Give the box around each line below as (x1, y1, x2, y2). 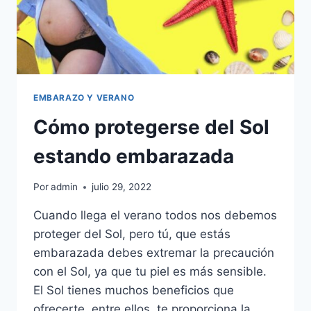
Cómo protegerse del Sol (33, 115, 269, 139)
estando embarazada (33, 144, 234, 168)
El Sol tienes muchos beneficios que (33, 283, 234, 298)
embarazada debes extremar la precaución (33, 246, 274, 260)
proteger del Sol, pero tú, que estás (33, 227, 230, 242)
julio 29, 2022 (92, 181, 152, 193)
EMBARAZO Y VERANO (33, 92, 135, 103)
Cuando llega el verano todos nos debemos (33, 208, 277, 223)
